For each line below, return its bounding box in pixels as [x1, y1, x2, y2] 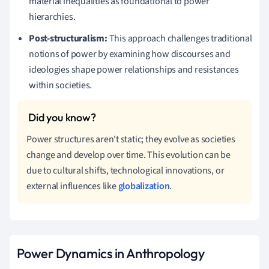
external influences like [26, 179, 118, 193]
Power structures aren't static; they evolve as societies [26, 132, 235, 146]
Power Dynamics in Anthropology [17, 244, 205, 262]
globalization [118, 179, 170, 193]
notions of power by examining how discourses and [29, 47, 231, 61]
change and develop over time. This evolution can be [26, 148, 231, 162]
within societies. [29, 78, 92, 92]
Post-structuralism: [29, 31, 107, 45]
